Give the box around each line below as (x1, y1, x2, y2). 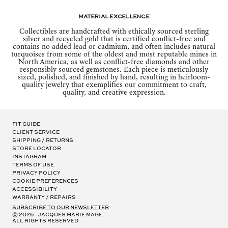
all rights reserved (12, 218, 78, 224)
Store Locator (12, 146, 61, 152)
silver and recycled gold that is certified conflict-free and (22, 36, 206, 43)
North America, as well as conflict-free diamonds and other (18, 59, 210, 66)
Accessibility (12, 186, 57, 192)
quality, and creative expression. (62, 89, 166, 96)
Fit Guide (12, 121, 40, 127)
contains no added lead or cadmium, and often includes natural (13, 43, 215, 50)
